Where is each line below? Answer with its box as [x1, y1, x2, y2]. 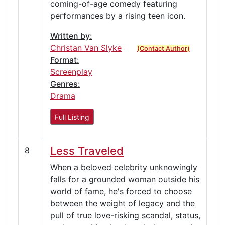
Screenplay [50, 66, 92, 77]
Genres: [50, 78, 80, 89]
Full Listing [55, 112, 89, 121]
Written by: [50, 30, 92, 41]
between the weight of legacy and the [50, 198, 195, 208]
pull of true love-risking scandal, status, [50, 210, 200, 220]
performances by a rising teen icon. [50, 10, 185, 21]
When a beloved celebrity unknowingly [50, 162, 197, 172]
